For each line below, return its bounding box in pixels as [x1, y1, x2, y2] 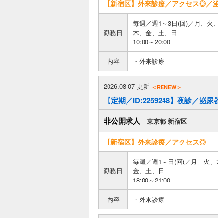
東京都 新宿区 [147, 116, 187, 126]
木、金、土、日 [133, 28, 177, 37]
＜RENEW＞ [151, 83, 182, 91]
